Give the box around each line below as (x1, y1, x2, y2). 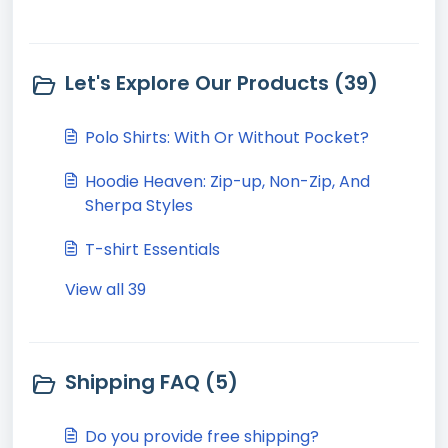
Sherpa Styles (85, 194, 193, 217)
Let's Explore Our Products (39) (65, 69, 378, 97)
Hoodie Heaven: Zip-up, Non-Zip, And (85, 170, 370, 193)
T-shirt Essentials (85, 238, 220, 261)
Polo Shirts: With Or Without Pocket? (85, 126, 369, 149)
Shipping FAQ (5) (65, 368, 238, 396)
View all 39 (65, 278, 146, 301)
